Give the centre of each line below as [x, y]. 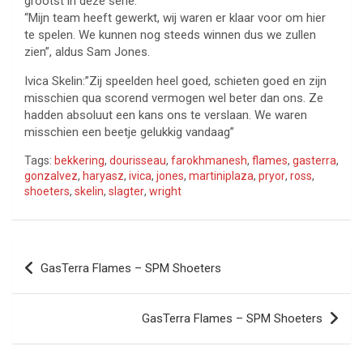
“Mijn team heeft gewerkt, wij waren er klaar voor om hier [175, 18]
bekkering [79, 161]
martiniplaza [221, 176]
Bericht [45, 256]
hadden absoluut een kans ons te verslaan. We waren [166, 115]
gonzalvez [51, 176]
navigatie [53, 282]
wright [165, 192]
